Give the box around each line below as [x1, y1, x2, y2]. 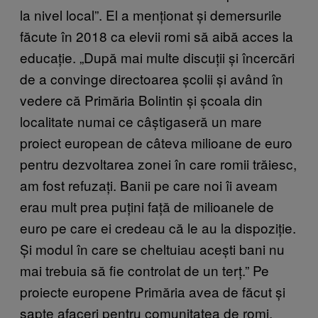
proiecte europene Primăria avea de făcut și [20, 282, 285, 302]
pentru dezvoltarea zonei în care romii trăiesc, [20, 154, 297, 174]
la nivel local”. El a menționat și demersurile [20, 5, 282, 25]
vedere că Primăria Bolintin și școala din [20, 90, 263, 110]
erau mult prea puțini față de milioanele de [20, 197, 274, 216]
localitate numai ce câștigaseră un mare [20, 111, 262, 131]
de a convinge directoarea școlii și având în [20, 69, 283, 89]
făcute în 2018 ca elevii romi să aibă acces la [20, 26, 293, 46]
